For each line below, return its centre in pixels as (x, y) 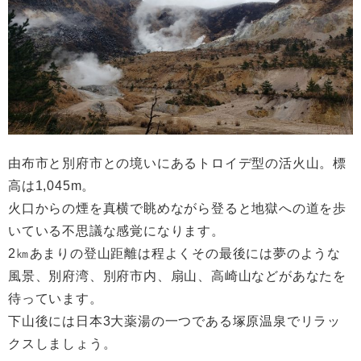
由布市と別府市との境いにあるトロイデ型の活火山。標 (177, 164)
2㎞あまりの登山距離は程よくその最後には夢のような (174, 254)
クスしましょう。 (62, 344)
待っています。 (56, 299)
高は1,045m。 (52, 186)
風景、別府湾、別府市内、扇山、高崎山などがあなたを (177, 276)
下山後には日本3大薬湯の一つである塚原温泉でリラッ (174, 322)
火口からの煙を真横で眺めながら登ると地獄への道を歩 (177, 209)
